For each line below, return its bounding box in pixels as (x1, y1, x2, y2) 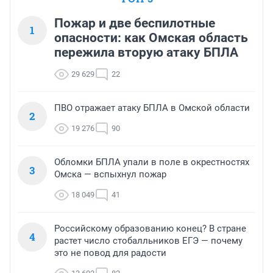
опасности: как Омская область (54, 30, 248, 46)
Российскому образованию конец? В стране (54, 223, 246, 235)
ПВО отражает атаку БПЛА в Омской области (54, 102, 250, 114)
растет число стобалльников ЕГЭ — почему (54, 235, 243, 247)
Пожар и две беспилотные (54, 16, 215, 31)
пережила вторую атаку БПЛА (54, 45, 238, 60)
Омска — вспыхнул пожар (54, 169, 166, 180)
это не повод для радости (54, 247, 166, 259)
